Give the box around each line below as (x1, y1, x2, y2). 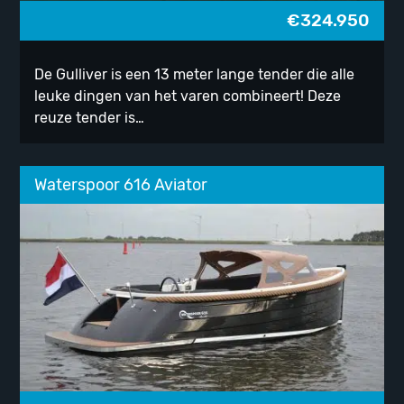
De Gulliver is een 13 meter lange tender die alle (34, 66, 355, 84)
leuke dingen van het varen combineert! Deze (34, 87, 342, 106)
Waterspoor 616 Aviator (34, 176, 208, 195)
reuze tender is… (34, 109, 145, 127)
